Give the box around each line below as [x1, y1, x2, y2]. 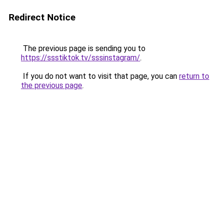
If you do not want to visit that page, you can [21, 72, 179, 81]
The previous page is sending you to [21, 44, 145, 53]
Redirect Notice [9, 12, 75, 23]
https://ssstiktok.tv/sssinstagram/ [21, 53, 140, 62]
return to [179, 72, 209, 81]
